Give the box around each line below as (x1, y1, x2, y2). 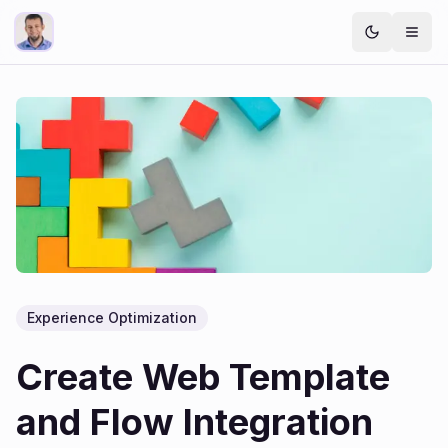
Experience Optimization (27, 309, 197, 326)
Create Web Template (16, 355, 390, 399)
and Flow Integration (16, 400, 373, 444)
